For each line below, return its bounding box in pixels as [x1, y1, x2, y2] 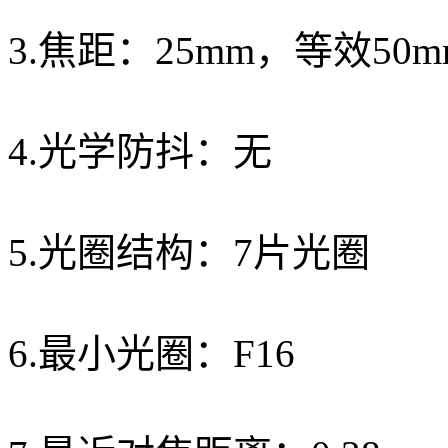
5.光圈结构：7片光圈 [8, 230, 370, 274]
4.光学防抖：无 [8, 129, 272, 173]
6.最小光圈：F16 [8, 331, 295, 375]
